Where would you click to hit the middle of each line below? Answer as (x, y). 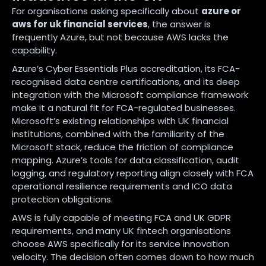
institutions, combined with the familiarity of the (118, 134)
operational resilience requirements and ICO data (122, 186)
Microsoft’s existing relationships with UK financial (120, 121)
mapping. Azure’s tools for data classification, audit (126, 160)
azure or (221, 11)
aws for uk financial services (80, 24)
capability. (34, 50)
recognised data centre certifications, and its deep (126, 81)
